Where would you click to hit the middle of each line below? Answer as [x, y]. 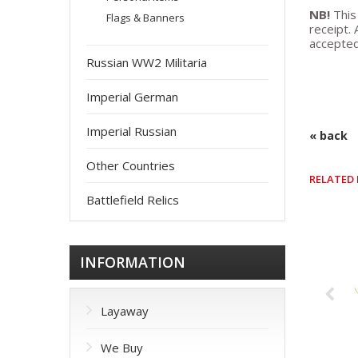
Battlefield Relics [133, 200]
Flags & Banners [145, 18]
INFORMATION [133, 262]
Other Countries [131, 165]
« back [328, 135]
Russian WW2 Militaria [147, 62]
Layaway [125, 311]
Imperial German [132, 97]
